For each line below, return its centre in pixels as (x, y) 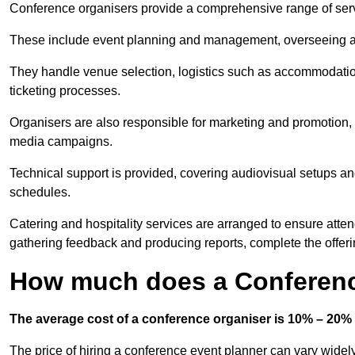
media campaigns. (61, 142)
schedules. (40, 193)
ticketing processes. (65, 91)
